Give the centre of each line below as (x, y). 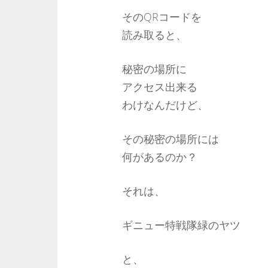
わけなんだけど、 (165, 105)
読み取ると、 (154, 35)
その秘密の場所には (170, 139)
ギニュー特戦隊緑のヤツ (181, 225)
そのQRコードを (162, 17)
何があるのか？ (159, 157)
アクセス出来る (159, 87)
